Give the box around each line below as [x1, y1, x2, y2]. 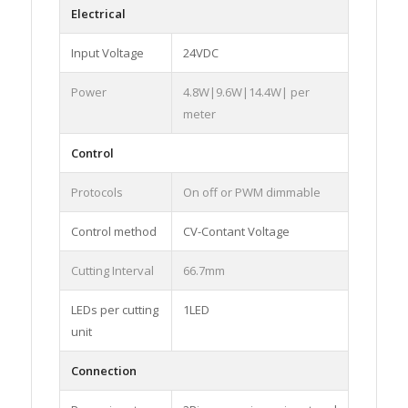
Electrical [70, 5, 126, 23]
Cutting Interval [70, 262, 154, 280]
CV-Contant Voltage [182, 223, 290, 240]
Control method [70, 223, 157, 240]
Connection [70, 362, 137, 380]
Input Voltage [70, 45, 144, 62]
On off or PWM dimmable [182, 184, 321, 201]
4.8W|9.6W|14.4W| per [182, 84, 310, 101]
